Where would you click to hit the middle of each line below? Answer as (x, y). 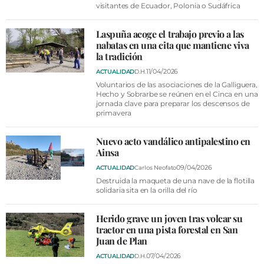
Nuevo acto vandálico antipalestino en (173, 141)
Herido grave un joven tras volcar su (169, 218)
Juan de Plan (121, 241)
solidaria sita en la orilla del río (146, 190)
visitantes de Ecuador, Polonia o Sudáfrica (168, 6)
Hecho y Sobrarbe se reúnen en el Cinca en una (177, 94)
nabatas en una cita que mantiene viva (172, 45)
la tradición (119, 56)
